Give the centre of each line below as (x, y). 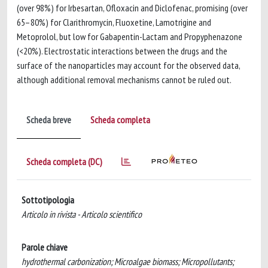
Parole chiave (45, 247)
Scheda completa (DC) (64, 161)
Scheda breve (49, 119)
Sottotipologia (48, 200)
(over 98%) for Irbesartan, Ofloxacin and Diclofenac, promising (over (132, 7)
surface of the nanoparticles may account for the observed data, (128, 65)
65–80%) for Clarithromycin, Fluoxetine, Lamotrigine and (114, 22)
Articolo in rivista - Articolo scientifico (82, 214)
